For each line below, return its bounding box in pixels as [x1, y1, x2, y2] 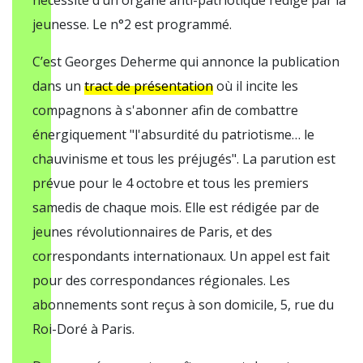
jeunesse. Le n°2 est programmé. [32, 15, 232, 33]
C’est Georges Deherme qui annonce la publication [32, 53, 340, 70]
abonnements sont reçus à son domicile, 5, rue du [32, 296, 334, 314]
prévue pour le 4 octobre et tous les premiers [32, 174, 309, 192]
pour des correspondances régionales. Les [32, 271, 290, 289]
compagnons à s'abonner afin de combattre [32, 101, 298, 119]
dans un [32, 77, 84, 95]
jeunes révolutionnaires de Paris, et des [32, 223, 272, 241]
